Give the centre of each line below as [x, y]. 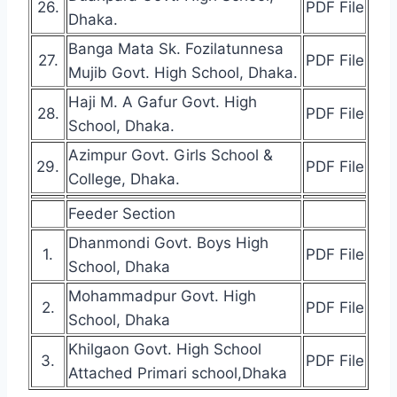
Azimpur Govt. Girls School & [171, 155]
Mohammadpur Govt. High [162, 296]
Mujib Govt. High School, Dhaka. [183, 72]
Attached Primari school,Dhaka [178, 373]
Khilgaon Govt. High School [165, 349]
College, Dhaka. [124, 179]
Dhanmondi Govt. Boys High [168, 242]
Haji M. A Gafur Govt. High [163, 101]
